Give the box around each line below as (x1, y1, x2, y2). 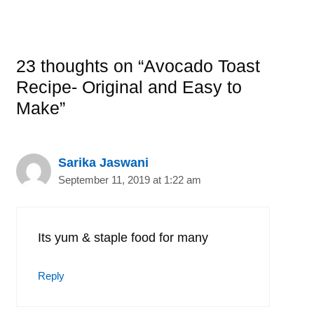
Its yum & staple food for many (38, 230, 208, 245)
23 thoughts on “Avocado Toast (16, 55, 260, 76)
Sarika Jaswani (58, 155, 149, 170)
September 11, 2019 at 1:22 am (58, 173, 201, 186)
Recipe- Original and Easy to (16, 76, 242, 97)
